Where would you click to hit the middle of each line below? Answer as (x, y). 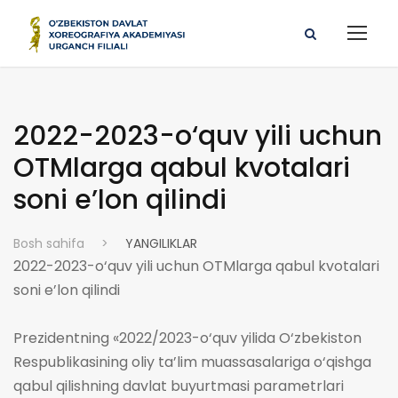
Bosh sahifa (49, 243)
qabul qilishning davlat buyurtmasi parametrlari (179, 386)
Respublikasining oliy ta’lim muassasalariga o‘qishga (192, 362)
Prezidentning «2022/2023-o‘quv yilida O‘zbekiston (187, 338)
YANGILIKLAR (161, 243)
